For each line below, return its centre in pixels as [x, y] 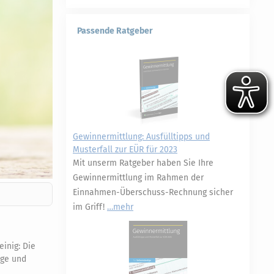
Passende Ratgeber [115, 31]
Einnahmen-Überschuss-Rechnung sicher [153, 192]
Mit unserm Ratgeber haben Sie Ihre [143, 163]
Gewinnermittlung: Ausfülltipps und [141, 137]
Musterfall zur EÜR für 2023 [125, 150]
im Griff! [90, 207]
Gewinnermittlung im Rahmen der [138, 178]
